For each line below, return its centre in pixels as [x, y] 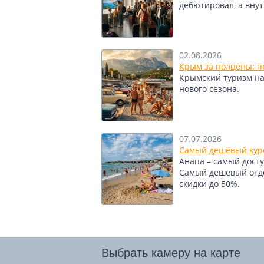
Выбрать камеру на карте [171, 253]
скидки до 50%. [209, 184]
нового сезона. [209, 89]
